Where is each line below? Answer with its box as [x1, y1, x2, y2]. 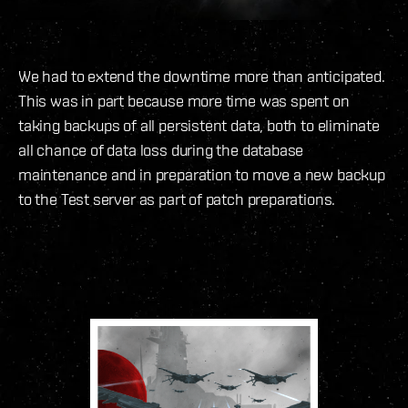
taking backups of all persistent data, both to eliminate [18, 116, 380, 136]
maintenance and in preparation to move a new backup [18, 165, 385, 185]
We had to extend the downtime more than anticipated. [18, 66, 385, 87]
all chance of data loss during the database [18, 140, 304, 160]
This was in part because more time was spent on [18, 91, 350, 111]
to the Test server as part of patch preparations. [18, 189, 336, 209]
